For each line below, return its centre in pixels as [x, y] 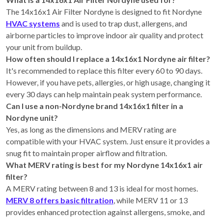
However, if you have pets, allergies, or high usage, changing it [108, 82]
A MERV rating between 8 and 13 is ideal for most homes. [102, 189]
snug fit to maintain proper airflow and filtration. [86, 153]
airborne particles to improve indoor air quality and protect [105, 35]
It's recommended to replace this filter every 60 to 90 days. [104, 71]
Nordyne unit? [32, 118]
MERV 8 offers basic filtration [60, 200]
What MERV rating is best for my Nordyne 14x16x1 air [104, 165]
